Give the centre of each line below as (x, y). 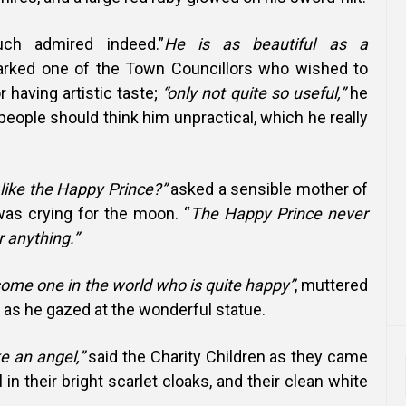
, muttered (331, 285)
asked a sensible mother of (267, 189)
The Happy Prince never (279, 213)
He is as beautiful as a (266, 44)
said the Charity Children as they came (226, 357)
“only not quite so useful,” (254, 93)
